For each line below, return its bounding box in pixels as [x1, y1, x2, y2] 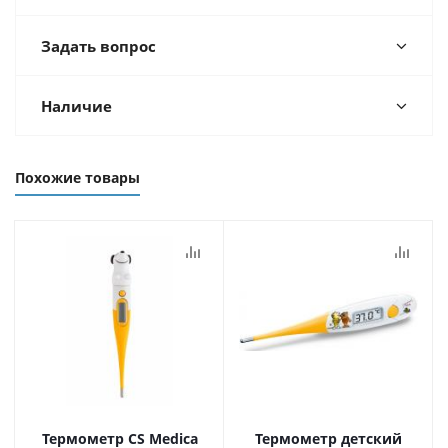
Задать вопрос [41, 35, 156, 56]
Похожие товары [15, 167, 140, 187]
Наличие [41, 95, 112, 116]
